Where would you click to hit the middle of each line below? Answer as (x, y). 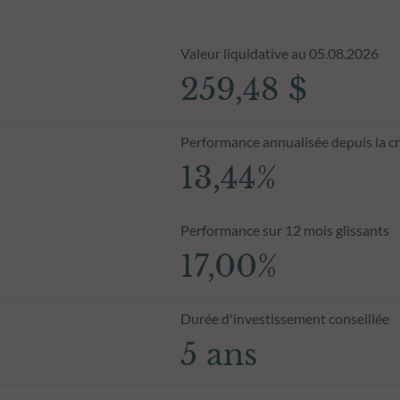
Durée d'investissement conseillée (284, 318)
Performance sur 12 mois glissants (284, 229)
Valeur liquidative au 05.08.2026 (279, 53)
